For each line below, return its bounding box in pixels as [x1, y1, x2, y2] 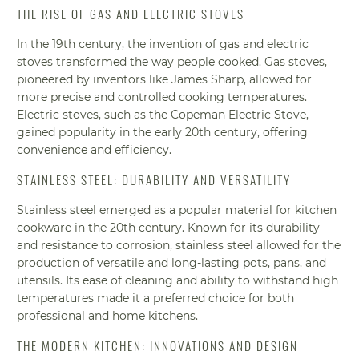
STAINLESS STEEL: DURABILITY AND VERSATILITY [17, 170, 292, 188]
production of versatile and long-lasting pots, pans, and [17, 255, 327, 270]
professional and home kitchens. [17, 308, 199, 323]
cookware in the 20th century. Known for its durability [17, 220, 321, 235]
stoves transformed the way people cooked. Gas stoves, [17, 54, 328, 69]
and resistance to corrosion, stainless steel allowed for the [17, 237, 341, 252]
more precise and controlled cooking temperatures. [17, 89, 308, 104]
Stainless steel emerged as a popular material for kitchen [17, 202, 337, 217]
